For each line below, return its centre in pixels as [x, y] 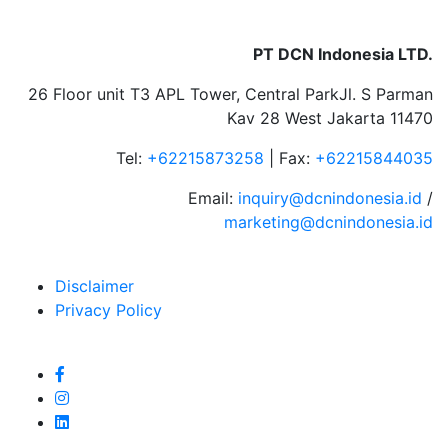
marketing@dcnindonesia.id [328, 222]
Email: [213, 198]
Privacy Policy [108, 310]
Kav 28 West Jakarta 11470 [330, 118]
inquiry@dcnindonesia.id [332, 198]
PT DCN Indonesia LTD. [343, 54]
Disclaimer [94, 286]
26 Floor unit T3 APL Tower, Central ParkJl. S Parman [230, 94]
